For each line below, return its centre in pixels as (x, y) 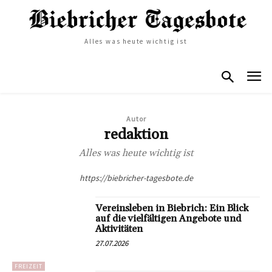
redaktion (136, 134)
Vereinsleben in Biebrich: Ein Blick (172, 208)
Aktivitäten (119, 229)
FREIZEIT (29, 267)
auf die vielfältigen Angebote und (168, 218)
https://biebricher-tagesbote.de (136, 178)
